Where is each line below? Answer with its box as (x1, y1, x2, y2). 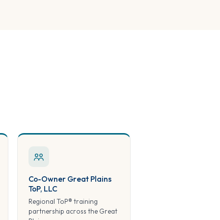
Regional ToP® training (28, 196, 98, 206)
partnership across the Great (28, 206, 117, 216)
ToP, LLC (28, 183, 57, 193)
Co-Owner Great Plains (28, 173, 111, 184)
